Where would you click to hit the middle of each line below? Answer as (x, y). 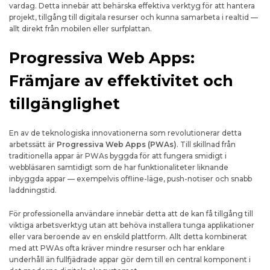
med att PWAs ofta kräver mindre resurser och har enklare (117, 248)
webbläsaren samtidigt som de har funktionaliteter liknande (119, 167)
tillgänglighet (64, 104)
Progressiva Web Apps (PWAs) (117, 144)
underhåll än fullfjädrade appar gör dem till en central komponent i (130, 259)
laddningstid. (33, 190)
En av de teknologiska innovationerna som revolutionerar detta (125, 133)
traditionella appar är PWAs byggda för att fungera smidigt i (118, 156)
